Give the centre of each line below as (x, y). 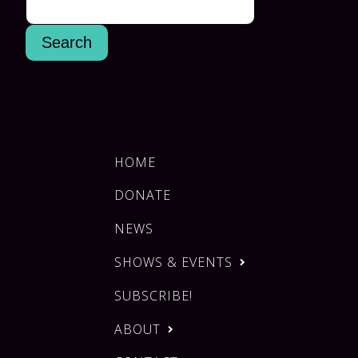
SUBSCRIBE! (154, 295)
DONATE (143, 195)
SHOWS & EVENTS (174, 262)
